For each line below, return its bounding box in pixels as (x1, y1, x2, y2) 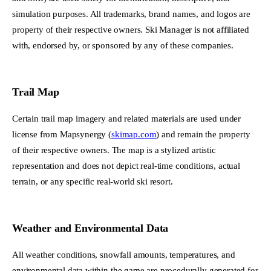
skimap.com (111, 129, 157, 140)
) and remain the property (156, 129, 250, 140)
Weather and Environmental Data (12, 222, 169, 235)
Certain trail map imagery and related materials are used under (12, 113, 241, 124)
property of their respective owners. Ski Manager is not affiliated (12, 24, 249, 34)
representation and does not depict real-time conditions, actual (12, 160, 240, 171)
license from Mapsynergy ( (12, 129, 111, 140)
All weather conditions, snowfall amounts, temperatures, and (12, 249, 235, 260)
